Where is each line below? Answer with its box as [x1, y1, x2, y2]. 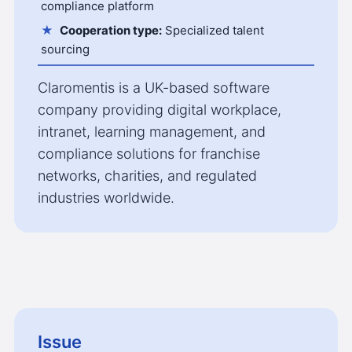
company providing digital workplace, [37, 101, 281, 119]
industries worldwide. [37, 189, 174, 207]
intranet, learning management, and [37, 123, 266, 141]
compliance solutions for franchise [37, 145, 260, 163]
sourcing [41, 42, 90, 57]
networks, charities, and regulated [37, 167, 257, 185]
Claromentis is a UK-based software [37, 79, 269, 97]
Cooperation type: [60, 23, 163, 38]
